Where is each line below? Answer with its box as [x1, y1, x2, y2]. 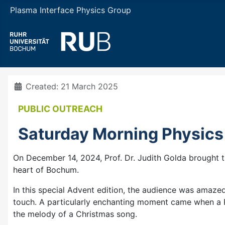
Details [13, 81, 40, 91]
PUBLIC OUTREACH [18, 103, 102, 114]
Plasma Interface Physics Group [10, 5, 131, 15]
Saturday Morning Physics [18, 124, 223, 144]
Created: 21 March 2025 [26, 81, 118, 91]
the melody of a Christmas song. [13, 208, 137, 219]
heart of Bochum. [13, 164, 79, 175]
